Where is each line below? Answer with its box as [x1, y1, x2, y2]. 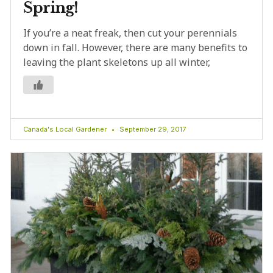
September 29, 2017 [118, 124, 186, 133]
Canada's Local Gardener [23, 124, 108, 133]
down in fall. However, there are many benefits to [23, 40, 247, 54]
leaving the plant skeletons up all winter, [23, 55, 210, 69]
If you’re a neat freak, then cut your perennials [23, 26, 237, 40]
